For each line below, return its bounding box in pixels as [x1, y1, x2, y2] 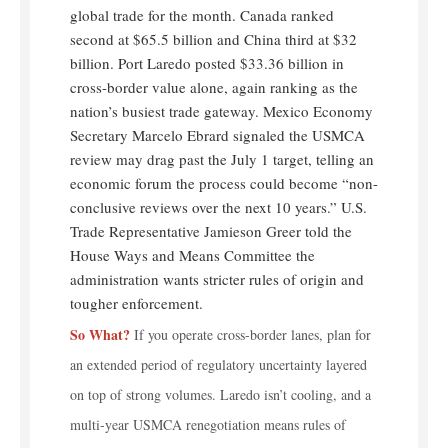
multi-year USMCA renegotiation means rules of [70, 415, 346, 435]
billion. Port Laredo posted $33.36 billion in [70, 53, 344, 74]
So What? [70, 324, 130, 346]
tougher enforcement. [70, 293, 203, 314]
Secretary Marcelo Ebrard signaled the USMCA [70, 125, 365, 146]
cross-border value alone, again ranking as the [70, 77, 358, 98]
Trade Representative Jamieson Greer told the [70, 221, 352, 242]
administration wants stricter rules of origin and [70, 269, 364, 290]
